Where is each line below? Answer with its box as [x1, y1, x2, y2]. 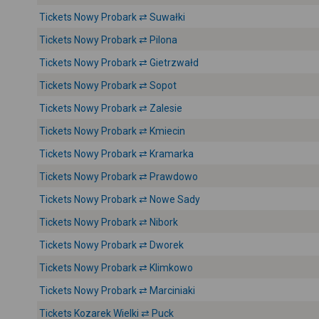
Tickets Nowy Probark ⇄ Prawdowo [39, 171, 198, 182]
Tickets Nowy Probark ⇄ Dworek [39, 239, 184, 251]
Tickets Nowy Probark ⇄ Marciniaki [39, 285, 195, 296]
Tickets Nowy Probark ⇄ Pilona [39, 34, 177, 46]
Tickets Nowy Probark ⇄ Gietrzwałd [39, 57, 199, 68]
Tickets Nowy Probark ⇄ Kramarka [39, 148, 194, 159]
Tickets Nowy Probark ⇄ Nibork [39, 216, 178, 228]
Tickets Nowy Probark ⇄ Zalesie [39, 103, 182, 114]
